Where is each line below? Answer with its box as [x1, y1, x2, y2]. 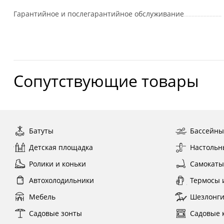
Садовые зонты [28, 208, 82, 218]
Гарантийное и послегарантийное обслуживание [13, 9, 184, 18]
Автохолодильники [28, 175, 94, 185]
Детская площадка [28, 142, 93, 152]
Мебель [28, 192, 55, 201]
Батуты [28, 126, 53, 135]
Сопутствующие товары [13, 70, 199, 91]
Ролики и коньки [28, 159, 86, 168]
